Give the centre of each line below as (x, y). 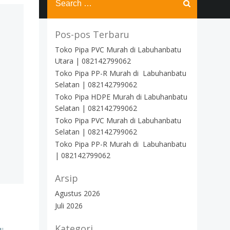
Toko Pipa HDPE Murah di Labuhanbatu (121, 97)
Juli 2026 (69, 206)
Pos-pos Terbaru (92, 34)
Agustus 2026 (78, 193)
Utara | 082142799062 (93, 61)
